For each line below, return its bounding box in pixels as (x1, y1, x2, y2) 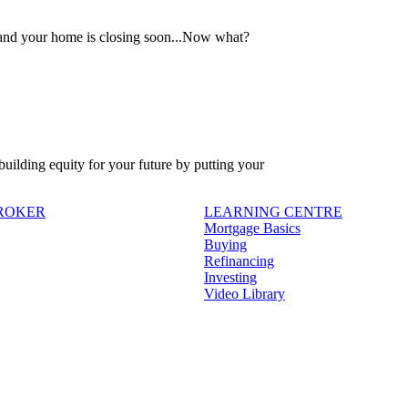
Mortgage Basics (204, 219, 301, 236)
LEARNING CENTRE (204, 203, 342, 219)
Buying (204, 236, 247, 252)
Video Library (204, 285, 285, 301)
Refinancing (204, 252, 274, 269)
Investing (204, 269, 257, 285)
